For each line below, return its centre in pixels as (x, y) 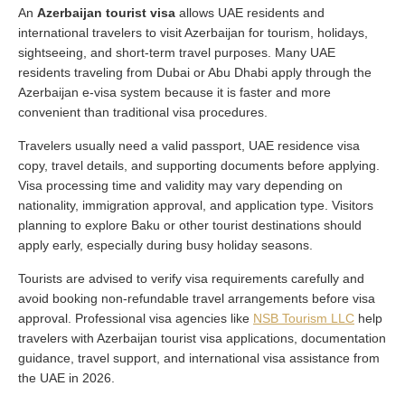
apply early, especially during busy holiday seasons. (165, 245)
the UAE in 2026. (66, 377)
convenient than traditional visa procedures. (143, 112)
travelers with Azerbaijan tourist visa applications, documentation (202, 338)
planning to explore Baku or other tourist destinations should (190, 225)
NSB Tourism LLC (304, 318)
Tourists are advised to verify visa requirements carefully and (191, 278)
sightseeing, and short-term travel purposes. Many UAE (177, 52)
